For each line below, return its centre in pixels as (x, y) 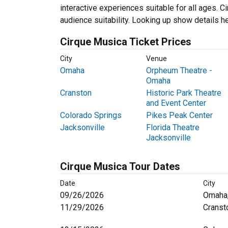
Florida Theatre (173, 127)
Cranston (76, 93)
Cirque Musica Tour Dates (120, 166)
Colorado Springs (91, 115)
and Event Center (176, 103)
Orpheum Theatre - (179, 70)
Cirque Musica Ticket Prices (126, 42)
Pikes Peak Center (179, 115)
